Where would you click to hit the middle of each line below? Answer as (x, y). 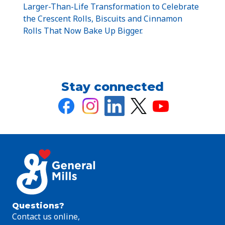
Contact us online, (46, 217)
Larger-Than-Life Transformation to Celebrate (111, 7)
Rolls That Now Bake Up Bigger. (83, 31)
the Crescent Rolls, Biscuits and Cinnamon (103, 19)
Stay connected (113, 87)
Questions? (38, 206)
